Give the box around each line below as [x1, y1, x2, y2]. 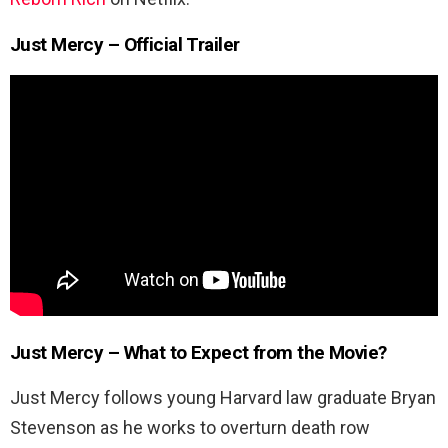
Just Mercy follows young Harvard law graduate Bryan [10, 387, 436, 409]
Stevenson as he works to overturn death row [10, 417, 370, 439]
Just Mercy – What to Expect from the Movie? [10, 341, 387, 365]
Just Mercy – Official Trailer [10, 32, 240, 56]
